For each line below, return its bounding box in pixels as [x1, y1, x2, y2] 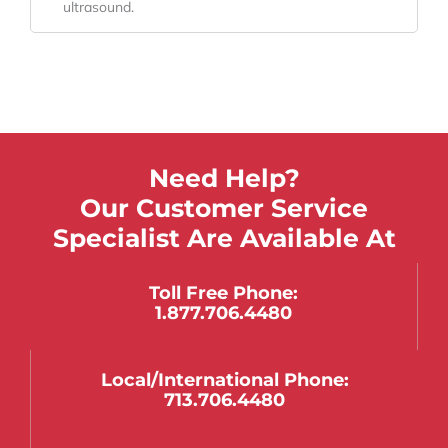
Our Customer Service [80, 193, 368, 224]
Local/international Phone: [100, 368, 349, 392]
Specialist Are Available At [52, 223, 396, 254]
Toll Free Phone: [149, 281, 298, 305]
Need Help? [148, 163, 300, 194]
